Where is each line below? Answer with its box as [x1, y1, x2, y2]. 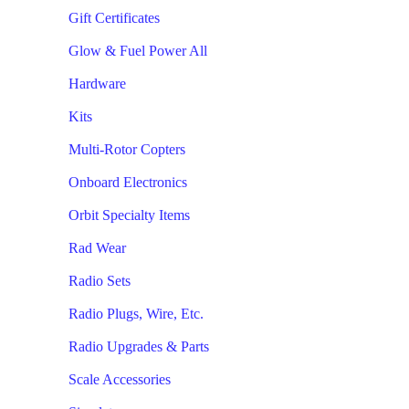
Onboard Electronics [68, 174, 187, 190]
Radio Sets [68, 273, 131, 288]
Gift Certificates [68, 10, 160, 26]
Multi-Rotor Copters [68, 142, 185, 157]
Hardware [68, 76, 126, 91]
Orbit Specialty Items [68, 207, 190, 223]
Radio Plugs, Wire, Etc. [68, 306, 204, 321]
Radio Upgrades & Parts [68, 339, 209, 354]
